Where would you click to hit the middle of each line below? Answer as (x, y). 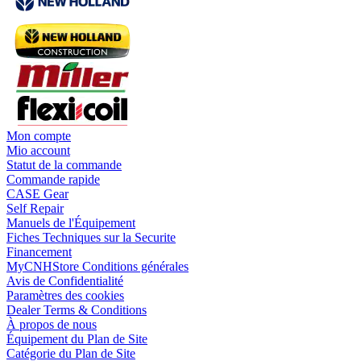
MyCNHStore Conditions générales (98, 267)
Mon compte (39, 136)
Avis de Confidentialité (65, 281)
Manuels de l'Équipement (71, 223)
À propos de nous (52, 325)
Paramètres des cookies (65, 296)
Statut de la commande (64, 165)
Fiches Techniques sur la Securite (91, 238)
